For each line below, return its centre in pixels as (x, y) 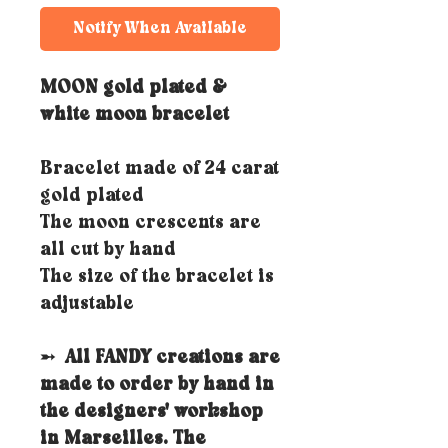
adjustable (87, 305)
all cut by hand (108, 251)
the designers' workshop (151, 413)
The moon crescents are (150, 224)
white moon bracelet (134, 116)
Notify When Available (160, 29)
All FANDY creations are (172, 359)
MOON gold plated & (133, 89)
